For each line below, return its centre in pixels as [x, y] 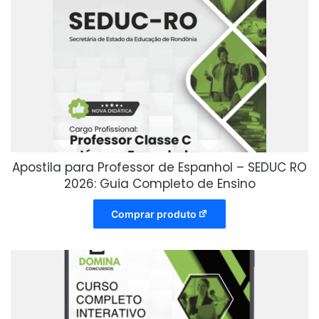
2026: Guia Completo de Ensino [159, 184]
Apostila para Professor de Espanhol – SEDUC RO [159, 168]
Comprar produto [153, 214]
